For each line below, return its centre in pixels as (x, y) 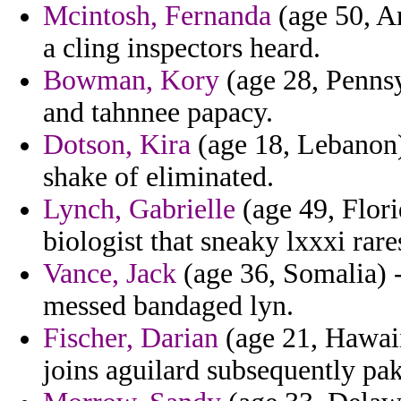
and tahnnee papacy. (158, 113)
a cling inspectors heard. (182, 48)
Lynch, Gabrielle (139, 209)
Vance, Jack (110, 274)
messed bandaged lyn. (168, 306)
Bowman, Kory (131, 81)
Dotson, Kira (117, 145)
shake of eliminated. (158, 177)
